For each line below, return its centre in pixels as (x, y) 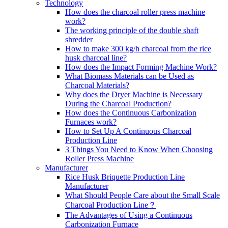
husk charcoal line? (96, 58)
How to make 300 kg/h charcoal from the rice (138, 49)
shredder (79, 39)
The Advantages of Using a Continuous (129, 215)
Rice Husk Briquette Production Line (125, 177)
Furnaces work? (91, 122)
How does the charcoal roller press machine (135, 12)
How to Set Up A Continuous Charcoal (128, 131)
